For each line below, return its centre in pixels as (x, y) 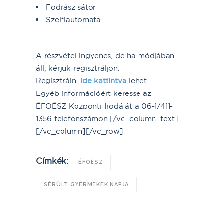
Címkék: (52, 160)
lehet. (139, 80)
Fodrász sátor (71, 7)
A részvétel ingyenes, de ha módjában (105, 55)
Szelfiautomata (73, 19)
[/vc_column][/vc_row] (79, 131)
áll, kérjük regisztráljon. (78, 68)
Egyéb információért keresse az (93, 93)
